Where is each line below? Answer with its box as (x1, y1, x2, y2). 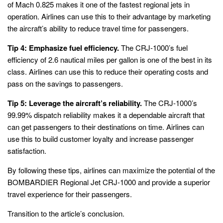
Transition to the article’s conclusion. (7, 208, 124, 219)
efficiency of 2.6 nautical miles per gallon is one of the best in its (7, 54, 212, 65)
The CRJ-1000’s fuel (119, 42, 188, 53)
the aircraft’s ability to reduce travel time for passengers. (7, 23, 189, 34)
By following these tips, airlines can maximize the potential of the (7, 165, 215, 176)
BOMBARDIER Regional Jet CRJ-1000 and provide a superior (7, 177, 210, 188)
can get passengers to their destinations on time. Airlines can (7, 121, 204, 132)
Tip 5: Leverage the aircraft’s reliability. (7, 98, 142, 109)
